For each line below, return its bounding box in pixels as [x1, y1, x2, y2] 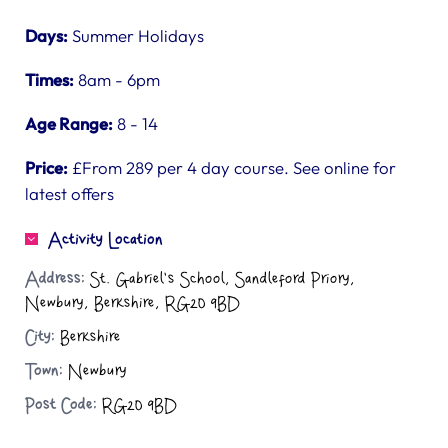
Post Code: [25, 396, 97, 414]
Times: [25, 69, 74, 90]
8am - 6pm [74, 69, 160, 90]
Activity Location [48, 231, 163, 249]
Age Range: [25, 113, 113, 134]
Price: [25, 157, 68, 178]
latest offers [25, 183, 114, 204]
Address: [25, 270, 85, 288]
